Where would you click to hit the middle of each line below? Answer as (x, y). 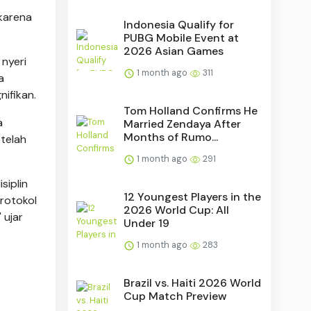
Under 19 (147, 223)
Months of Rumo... (171, 137)
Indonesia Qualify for (179, 24)
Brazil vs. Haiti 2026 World (193, 283)
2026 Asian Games (174, 51)
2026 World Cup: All (177, 210)
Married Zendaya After (183, 124)
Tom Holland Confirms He (191, 110)
